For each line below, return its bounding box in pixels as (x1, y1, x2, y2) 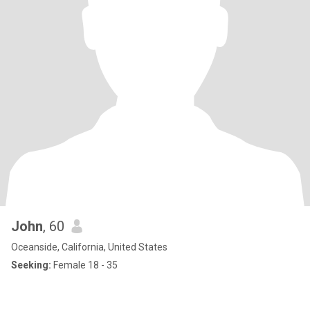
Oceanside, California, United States (11, 241, 167, 253)
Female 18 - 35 (51, 259, 118, 271)
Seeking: (11, 259, 51, 271)
